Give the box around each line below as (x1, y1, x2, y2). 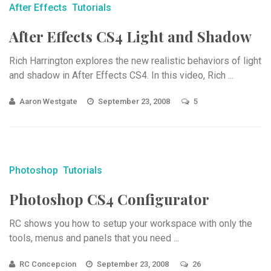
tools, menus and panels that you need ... (9, 232, 179, 244)
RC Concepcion (19, 260, 76, 269)
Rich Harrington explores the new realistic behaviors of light (9, 55, 261, 67)
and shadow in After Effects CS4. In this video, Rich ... (9, 70, 233, 82)
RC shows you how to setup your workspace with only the (9, 218, 252, 230)
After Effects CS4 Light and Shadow (9, 27, 252, 47)
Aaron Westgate (19, 97, 77, 106)
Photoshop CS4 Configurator (9, 189, 209, 209)
